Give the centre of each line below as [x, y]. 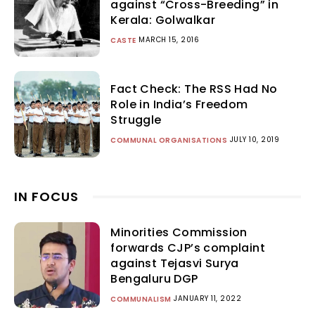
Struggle [136, 120]
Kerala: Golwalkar [163, 20]
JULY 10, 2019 [255, 140]
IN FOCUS [46, 196]
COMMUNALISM [141, 299]
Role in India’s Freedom [179, 105]
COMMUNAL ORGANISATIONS [169, 141]
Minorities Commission [179, 232]
